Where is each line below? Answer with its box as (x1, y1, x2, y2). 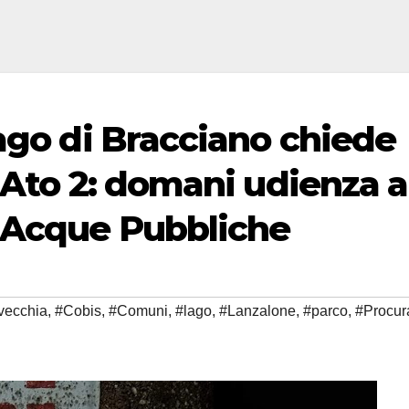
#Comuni (109, 303, 168, 320)
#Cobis (55, 303, 101, 320)
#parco (303, 303, 348, 320)
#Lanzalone (219, 303, 296, 320)
